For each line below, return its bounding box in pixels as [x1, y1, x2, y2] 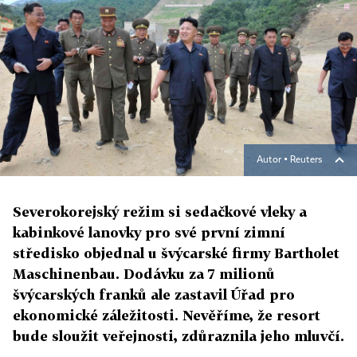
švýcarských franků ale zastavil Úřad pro [13, 286, 295, 304]
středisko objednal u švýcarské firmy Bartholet [13, 245, 339, 262]
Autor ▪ [257, 155, 290, 166]
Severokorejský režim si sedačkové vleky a [13, 203, 307, 221]
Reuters [290, 155, 322, 166]
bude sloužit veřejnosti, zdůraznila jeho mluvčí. [13, 328, 344, 345]
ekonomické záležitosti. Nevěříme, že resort [13, 307, 320, 324]
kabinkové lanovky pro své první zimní [13, 224, 285, 241]
